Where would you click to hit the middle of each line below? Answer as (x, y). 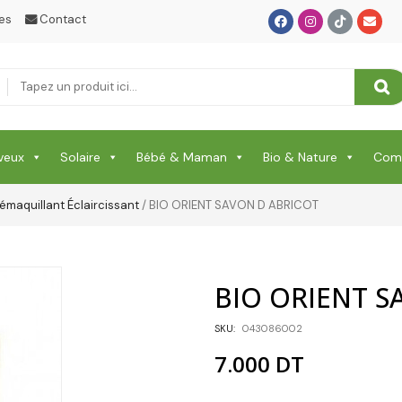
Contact (61, 19)
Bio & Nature (300, 157)
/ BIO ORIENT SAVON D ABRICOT (229, 205)
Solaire (80, 157)
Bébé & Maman (182, 157)
